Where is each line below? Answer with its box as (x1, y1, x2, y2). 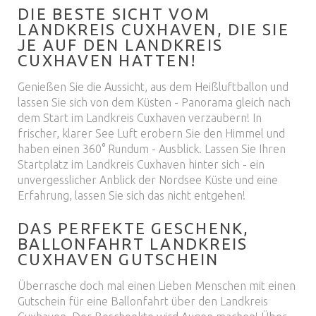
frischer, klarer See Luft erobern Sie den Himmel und (18, 127, 285, 140)
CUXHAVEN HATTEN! (18, 51, 197, 69)
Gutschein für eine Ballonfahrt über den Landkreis (18, 295, 268, 308)
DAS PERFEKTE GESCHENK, (18, 219, 250, 237)
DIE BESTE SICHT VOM (18, 5, 210, 23)
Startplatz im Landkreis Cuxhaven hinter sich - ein (18, 158, 265, 171)
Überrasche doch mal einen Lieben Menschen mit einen (18, 279, 296, 292)
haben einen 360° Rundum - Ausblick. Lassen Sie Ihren (18, 142, 286, 155)
